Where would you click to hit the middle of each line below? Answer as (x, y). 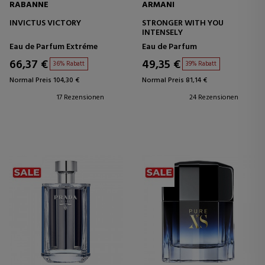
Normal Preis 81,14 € (174, 80)
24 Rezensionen (214, 98)
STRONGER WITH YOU (183, 23)
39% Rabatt (201, 64)
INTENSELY (162, 33)
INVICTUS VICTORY (45, 23)
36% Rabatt (69, 64)
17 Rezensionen (80, 98)
